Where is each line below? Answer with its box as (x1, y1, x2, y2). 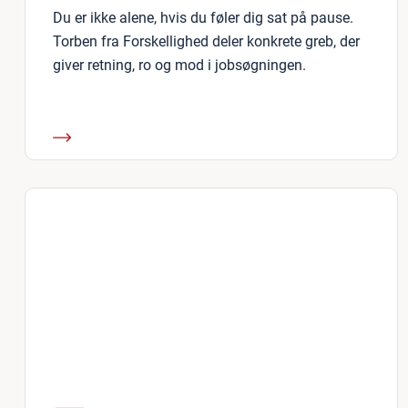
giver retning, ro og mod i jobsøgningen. (53, 56, 306, 74)
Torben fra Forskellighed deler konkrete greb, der (53, 33, 360, 50)
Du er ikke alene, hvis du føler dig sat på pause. (53, 9, 353, 26)
